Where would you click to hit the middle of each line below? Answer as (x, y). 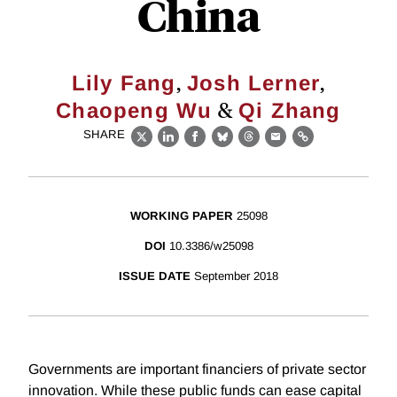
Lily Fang (124, 83)
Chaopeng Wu (134, 110)
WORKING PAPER (181, 216)
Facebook (228, 146)
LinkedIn (197, 146)
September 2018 (236, 276)
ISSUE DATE (155, 276)
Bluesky (249, 146)
